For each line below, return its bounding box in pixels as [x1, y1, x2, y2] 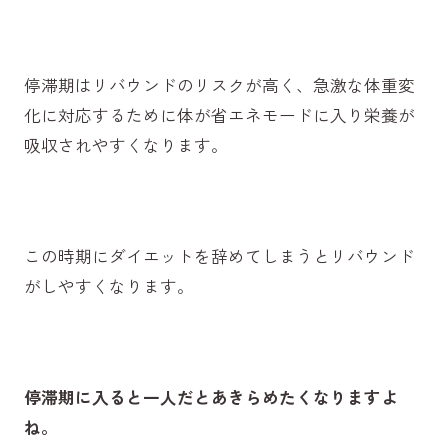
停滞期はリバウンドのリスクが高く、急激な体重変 [23, 73, 415, 98]
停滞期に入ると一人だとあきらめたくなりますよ [23, 385, 398, 410]
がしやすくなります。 [23, 274, 194, 299]
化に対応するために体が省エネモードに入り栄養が [23, 103, 415, 128]
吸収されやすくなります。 [23, 133, 228, 158]
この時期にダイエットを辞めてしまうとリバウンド [23, 244, 415, 269]
